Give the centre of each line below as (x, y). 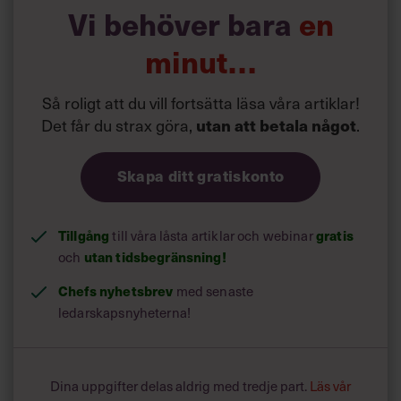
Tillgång (84, 235)
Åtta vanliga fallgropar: (93, 41)
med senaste (213, 291)
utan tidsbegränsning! (154, 257)
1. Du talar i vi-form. (103, 92)
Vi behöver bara (183, 24)
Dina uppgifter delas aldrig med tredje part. (180, 386)
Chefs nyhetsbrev (116, 291)
